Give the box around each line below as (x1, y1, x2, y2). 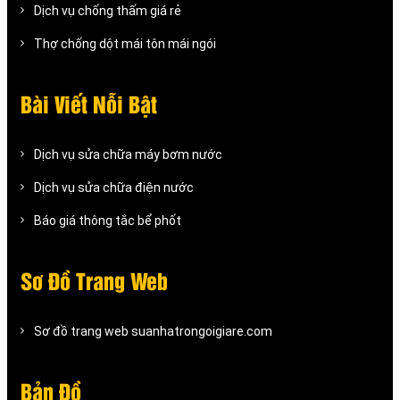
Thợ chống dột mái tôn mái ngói (34, 36, 216, 51)
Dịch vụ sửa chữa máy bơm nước (34, 146, 222, 162)
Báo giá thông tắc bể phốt (34, 212, 181, 228)
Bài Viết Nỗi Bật (21, 96, 157, 116)
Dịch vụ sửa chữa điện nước (34, 179, 194, 195)
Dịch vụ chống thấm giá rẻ (34, 3, 181, 18)
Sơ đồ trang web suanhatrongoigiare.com (34, 323, 272, 338)
